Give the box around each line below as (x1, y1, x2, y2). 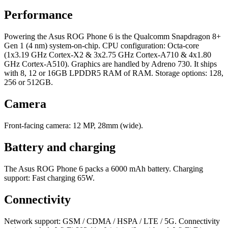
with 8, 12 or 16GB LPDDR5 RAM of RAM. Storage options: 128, (4, 69, 223, 78)
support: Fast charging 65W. (4, 173, 95, 182)
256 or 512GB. (4, 78, 53, 87)
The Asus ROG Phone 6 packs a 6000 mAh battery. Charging (4, 164, 203, 173)
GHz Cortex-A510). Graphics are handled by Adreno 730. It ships (4, 60, 217, 69)
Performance (4, 8, 73, 22)
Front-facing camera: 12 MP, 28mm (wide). (4, 121, 143, 130)
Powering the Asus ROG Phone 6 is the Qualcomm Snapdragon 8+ (4, 32, 221, 41)
